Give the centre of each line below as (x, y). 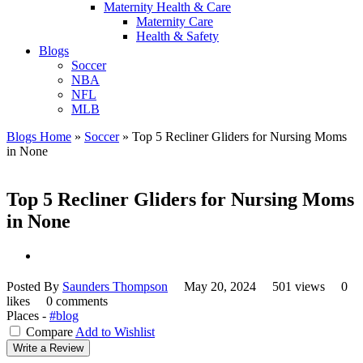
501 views (300, 287)
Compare (49, 332)
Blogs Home (39, 136)
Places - (28, 316)
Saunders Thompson (115, 287)
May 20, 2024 (220, 287)
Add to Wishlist (115, 332)
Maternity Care (175, 21)
